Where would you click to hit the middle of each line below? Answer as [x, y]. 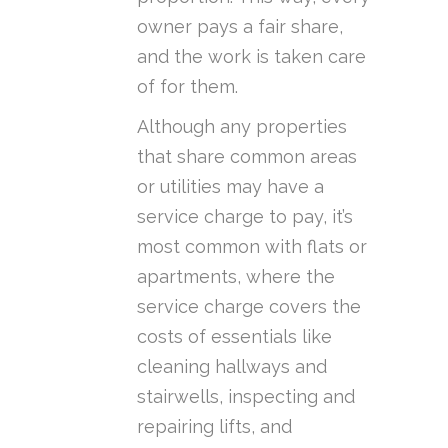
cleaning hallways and [232, 366]
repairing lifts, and [214, 426]
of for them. [187, 86]
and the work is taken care [251, 56]
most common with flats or [252, 246]
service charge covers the [249, 306]
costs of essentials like [234, 336]
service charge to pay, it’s [245, 216]
